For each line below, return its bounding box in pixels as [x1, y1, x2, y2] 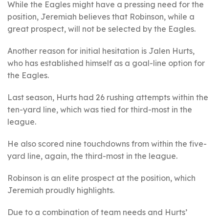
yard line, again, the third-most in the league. [7, 151, 177, 161]
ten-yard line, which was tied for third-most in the [7, 105, 192, 114]
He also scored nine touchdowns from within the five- [7, 139, 207, 149]
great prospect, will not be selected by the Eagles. [7, 24, 196, 34]
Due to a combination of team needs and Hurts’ [7, 207, 187, 217]
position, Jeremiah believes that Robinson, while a [7, 12, 195, 22]
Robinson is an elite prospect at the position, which [7, 173, 196, 183]
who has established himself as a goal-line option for [7, 58, 205, 68]
